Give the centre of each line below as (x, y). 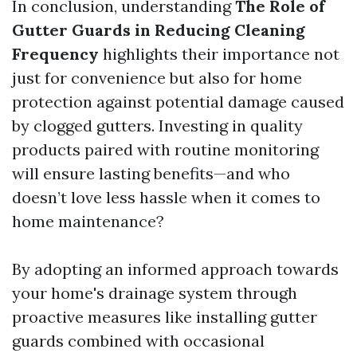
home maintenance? (88, 221)
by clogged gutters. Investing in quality (157, 126)
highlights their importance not (219, 54)
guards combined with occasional (138, 341)
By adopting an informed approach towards (175, 269)
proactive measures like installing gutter (165, 317)
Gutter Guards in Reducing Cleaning (159, 30)
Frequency (55, 54)
